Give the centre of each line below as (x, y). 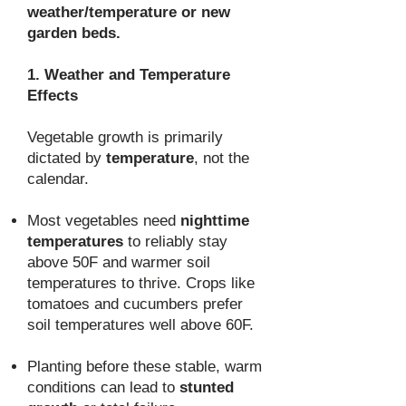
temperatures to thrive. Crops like (141, 283)
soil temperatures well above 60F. (140, 325)
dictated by (67, 158)
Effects (53, 96)
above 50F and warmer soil (119, 262)
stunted (207, 387)
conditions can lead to (103, 387)
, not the (222, 158)
